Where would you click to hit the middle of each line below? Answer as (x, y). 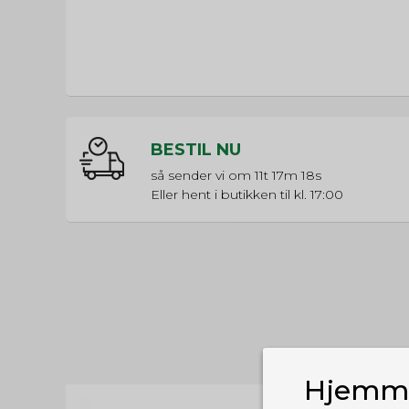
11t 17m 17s (287, 176)
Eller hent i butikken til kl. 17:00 (247, 195)
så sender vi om (203, 176)
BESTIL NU (196, 150)
